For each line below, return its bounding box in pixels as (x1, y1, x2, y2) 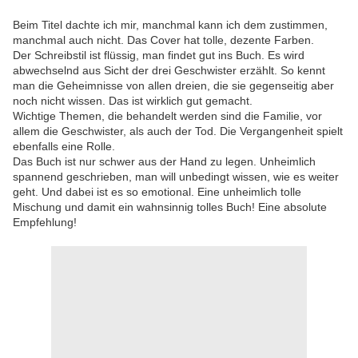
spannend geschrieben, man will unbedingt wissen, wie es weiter (13, 170, 339, 184)
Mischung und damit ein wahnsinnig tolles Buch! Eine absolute (13, 201, 327, 214)
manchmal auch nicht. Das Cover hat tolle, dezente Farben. (13, 34, 314, 47)
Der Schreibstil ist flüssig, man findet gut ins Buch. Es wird (13, 49, 304, 62)
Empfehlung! (13, 216, 77, 229)
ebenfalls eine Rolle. (13, 140, 115, 153)
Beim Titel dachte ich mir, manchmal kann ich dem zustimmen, (13, 18, 328, 32)
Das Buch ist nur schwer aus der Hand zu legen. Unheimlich (13, 155, 316, 169)
